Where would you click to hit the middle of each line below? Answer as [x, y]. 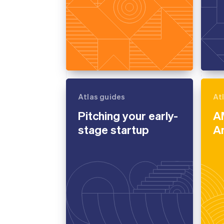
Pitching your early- [128, 115]
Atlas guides [102, 96]
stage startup [113, 129]
